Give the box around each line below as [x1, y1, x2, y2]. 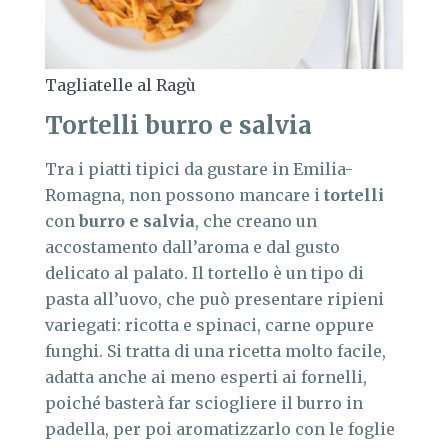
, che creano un [195, 211, 317, 232]
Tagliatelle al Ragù [45, 75, 196, 96]
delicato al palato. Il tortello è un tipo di [45, 263, 364, 284]
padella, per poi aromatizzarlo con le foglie [45, 419, 395, 440]
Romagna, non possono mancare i [45, 185, 324, 206]
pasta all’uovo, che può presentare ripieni [45, 289, 384, 310]
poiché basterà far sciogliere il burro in [45, 393, 363, 414]
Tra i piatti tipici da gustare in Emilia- [45, 159, 353, 180]
